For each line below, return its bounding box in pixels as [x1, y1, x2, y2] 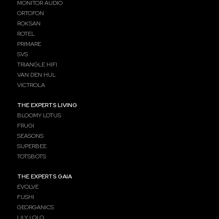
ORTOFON [17, 9, 44, 18]
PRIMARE [17, 40, 42, 48]
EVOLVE [17, 183, 39, 191]
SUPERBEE [17, 142, 47, 151]
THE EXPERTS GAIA [17, 173, 72, 181]
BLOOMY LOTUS [17, 111, 62, 120]
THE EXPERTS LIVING [17, 101, 78, 109]
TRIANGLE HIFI [17, 61, 58, 69]
